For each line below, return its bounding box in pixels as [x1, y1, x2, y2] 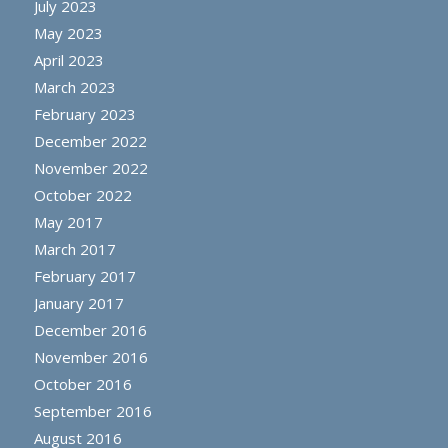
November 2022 [33, 157, 148, 178]
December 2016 [33, 319, 147, 340]
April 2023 [33, 49, 104, 70]
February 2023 [33, 103, 136, 124]
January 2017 [33, 292, 124, 313]
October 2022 [33, 184, 132, 205]
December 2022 [33, 130, 147, 151]
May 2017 [33, 211, 103, 232]
